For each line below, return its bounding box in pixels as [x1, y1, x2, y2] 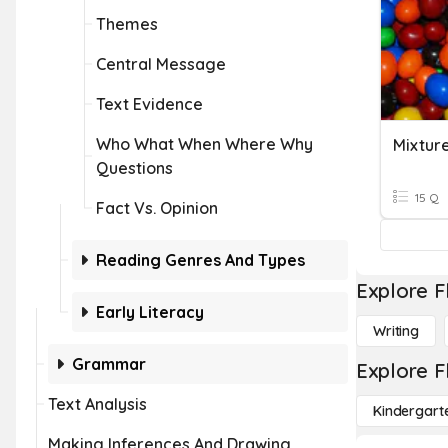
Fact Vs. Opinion [96, 198, 218, 218]
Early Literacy [96, 302, 204, 322]
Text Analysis [48, 394, 147, 414]
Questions [96, 158, 173, 178]
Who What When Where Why [96, 134, 313, 154]
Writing [373, 322, 420, 340]
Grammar [72, 354, 146, 374]
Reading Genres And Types [96, 250, 305, 270]
